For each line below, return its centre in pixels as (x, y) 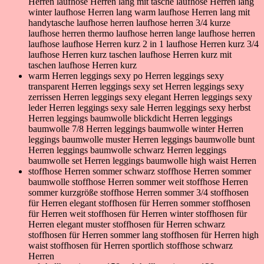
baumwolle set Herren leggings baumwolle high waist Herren (142, 160)
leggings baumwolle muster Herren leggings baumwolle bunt (141, 139)
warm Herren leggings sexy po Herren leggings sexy (126, 75)
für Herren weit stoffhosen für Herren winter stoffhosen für (138, 213)
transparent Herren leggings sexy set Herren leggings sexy (136, 86)
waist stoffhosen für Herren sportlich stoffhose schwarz (131, 245)
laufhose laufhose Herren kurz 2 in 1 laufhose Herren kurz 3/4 (143, 44)
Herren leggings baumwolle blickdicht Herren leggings (130, 118)
